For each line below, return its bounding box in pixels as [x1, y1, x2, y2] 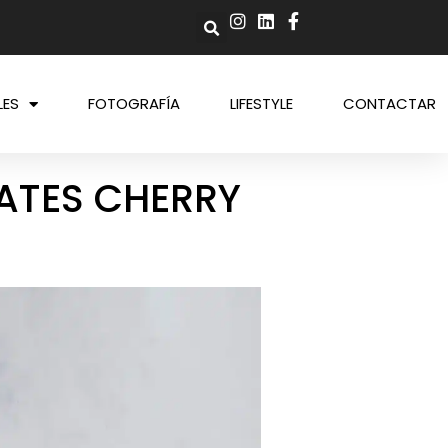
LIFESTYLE [230, 93, 293, 114]
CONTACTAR [343, 93, 436, 114]
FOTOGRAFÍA [88, 93, 180, 114]
